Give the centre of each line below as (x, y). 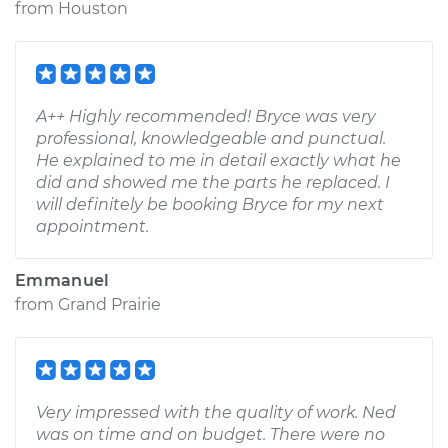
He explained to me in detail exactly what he (218, 160)
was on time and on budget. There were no (210, 434)
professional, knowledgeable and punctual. (211, 138)
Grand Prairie (109, 304)
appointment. (92, 226)
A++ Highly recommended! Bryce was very (206, 116)
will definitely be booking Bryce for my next (210, 204)
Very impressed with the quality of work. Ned (216, 412)
